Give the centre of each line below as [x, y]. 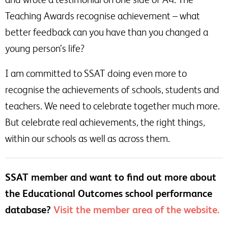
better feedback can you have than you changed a [107, 32]
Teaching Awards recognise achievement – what [103, 16]
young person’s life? [45, 48]
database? [29, 210]
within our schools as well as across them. [88, 138]
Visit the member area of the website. [136, 210]
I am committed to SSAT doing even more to [96, 73]
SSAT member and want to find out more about [111, 177]
